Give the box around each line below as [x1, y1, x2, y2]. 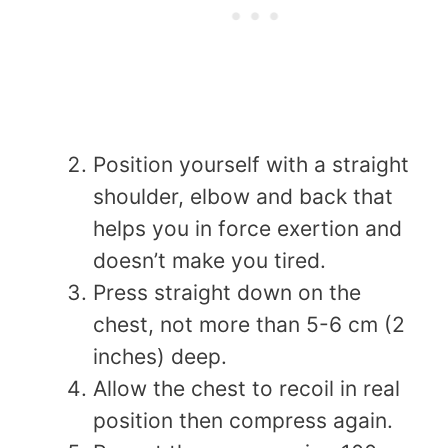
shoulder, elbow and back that [93, 183, 393, 209]
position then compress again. [93, 407, 393, 433]
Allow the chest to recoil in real [93, 375, 400, 401]
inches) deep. [93, 343, 227, 369]
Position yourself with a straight [93, 151, 409, 177]
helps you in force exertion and [93, 215, 402, 241]
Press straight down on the [93, 279, 361, 305]
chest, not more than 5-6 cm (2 [93, 311, 405, 337]
